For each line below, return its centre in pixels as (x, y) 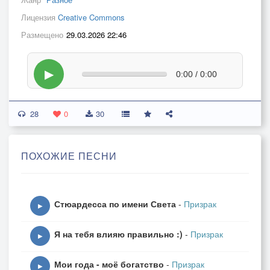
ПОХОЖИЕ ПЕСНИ (69, 156)
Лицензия (39, 17)
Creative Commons (91, 17)
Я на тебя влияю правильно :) (118, 234)
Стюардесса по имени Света (115, 204)
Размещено (42, 35)
